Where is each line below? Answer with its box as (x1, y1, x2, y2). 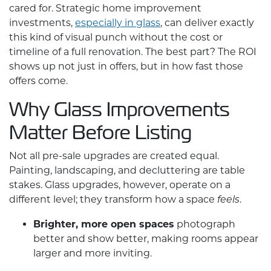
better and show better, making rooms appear (33, 233, 258, 245)
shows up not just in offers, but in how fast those (9, 60, 243, 73)
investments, (9, 17, 75, 29)
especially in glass (75, 17, 160, 29)
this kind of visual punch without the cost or (9, 31, 223, 44)
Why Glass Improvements (9, 97, 230, 122)
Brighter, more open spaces (33, 218, 174, 230)
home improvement (102, 2, 201, 15)
